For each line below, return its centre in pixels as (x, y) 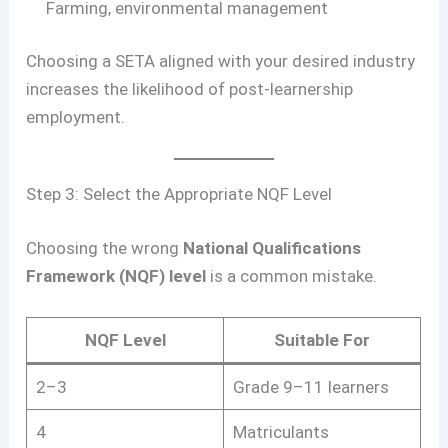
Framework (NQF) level (116, 275)
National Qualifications (272, 247)
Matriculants (280, 432)
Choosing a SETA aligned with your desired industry (221, 61)
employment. (76, 117)
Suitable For (322, 340)
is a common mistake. (292, 275)
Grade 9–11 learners (310, 387)
